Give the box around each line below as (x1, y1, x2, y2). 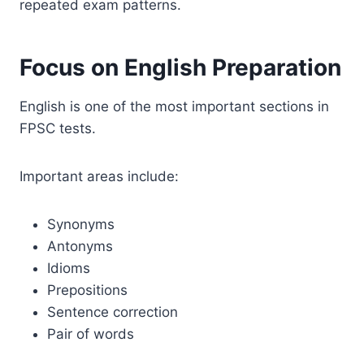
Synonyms (47, 215, 115, 232)
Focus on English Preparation (19, 53, 341, 81)
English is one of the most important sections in (19, 97, 329, 115)
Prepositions (47, 281, 128, 298)
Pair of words (47, 325, 134, 342)
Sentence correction (47, 303, 178, 320)
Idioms (47, 259, 90, 276)
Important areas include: (19, 167, 179, 184)
